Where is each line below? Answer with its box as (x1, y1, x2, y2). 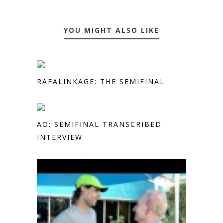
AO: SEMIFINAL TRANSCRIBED (37, 119, 162, 129)
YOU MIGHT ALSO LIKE (64, 25, 159, 35)
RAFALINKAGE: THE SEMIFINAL (37, 77, 165, 87)
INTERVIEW (37, 132, 83, 142)
